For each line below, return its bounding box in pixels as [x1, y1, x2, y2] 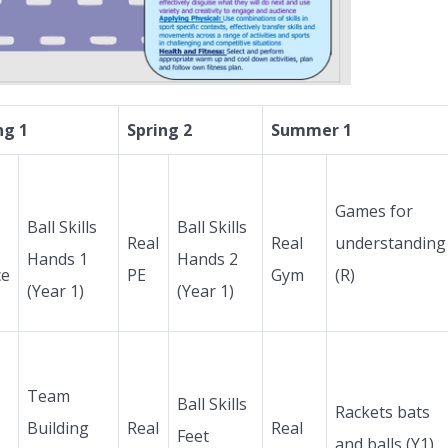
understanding [335, 231, 446, 254]
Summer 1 [271, 118, 352, 141]
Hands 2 [177, 247, 238, 270]
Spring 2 [127, 118, 192, 141]
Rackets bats [335, 400, 430, 423]
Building [27, 416, 89, 439]
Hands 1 [27, 247, 88, 270]
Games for [335, 199, 413, 222]
